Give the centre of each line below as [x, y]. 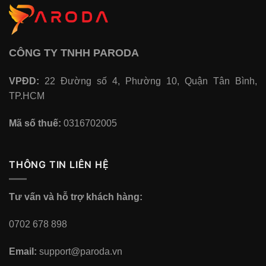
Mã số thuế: [35, 123]
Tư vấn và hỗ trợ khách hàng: [76, 197]
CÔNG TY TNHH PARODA [74, 53]
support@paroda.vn [80, 251]
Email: [23, 251]
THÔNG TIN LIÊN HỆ [59, 164]
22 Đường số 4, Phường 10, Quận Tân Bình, [151, 81]
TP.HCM [27, 96]
